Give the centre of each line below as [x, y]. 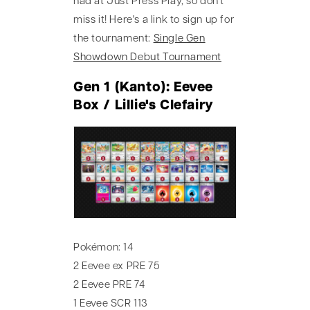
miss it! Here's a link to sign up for [154, 20]
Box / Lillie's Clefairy [144, 106]
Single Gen [179, 39]
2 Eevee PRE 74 [109, 285]
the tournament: [113, 39]
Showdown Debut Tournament [148, 58]
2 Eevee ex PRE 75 [117, 266]
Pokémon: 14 [103, 248]
